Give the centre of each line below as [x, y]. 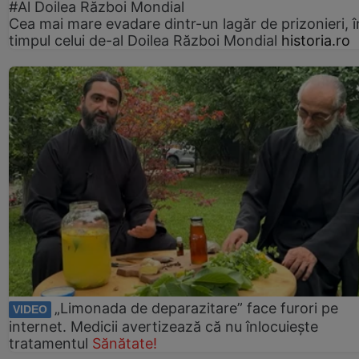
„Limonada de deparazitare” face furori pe [196, 309]
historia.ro [316, 41]
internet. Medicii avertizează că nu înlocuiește [163, 326]
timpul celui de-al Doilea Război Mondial [143, 41]
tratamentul [48, 343]
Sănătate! [125, 343]
